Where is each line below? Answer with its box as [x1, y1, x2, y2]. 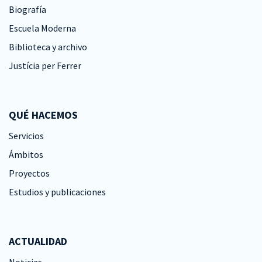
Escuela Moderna [9, 22, 76, 34]
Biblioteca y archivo [9, 41, 87, 53]
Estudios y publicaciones [9, 186, 106, 198]
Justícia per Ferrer [9, 60, 81, 71]
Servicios [9, 130, 44, 142]
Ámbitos [9, 149, 43, 160]
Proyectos [9, 167, 50, 179]
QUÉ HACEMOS [9, 108, 78, 122]
